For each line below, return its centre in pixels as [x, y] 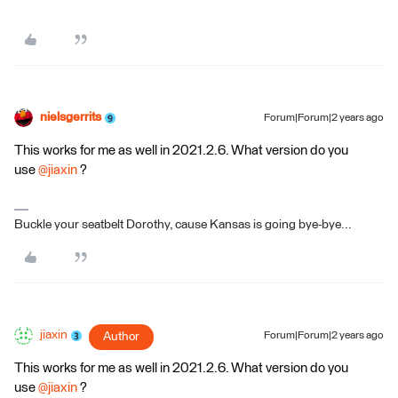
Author [121, 337]
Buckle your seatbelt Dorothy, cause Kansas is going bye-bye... [183, 225]
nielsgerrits [71, 118]
